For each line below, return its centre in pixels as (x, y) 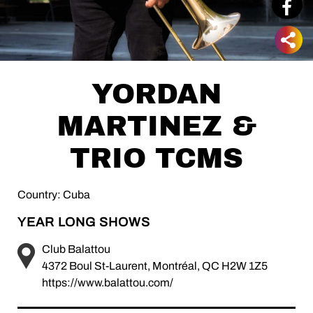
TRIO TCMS (156, 158)
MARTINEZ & (156, 126)
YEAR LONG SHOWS (84, 222)
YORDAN (156, 94)
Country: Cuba (54, 195)
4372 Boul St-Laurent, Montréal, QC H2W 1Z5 (155, 266)
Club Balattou (76, 249)
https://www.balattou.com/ (108, 283)
